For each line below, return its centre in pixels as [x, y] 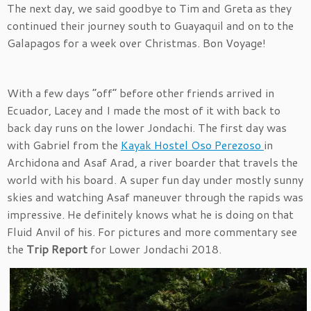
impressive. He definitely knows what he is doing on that [150, 215]
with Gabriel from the [64, 145]
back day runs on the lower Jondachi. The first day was [147, 128]
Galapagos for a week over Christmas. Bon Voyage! [136, 43]
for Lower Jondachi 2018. [154, 249]
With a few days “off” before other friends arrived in [141, 93]
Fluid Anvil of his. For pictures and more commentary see [152, 232]
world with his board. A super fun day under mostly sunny [155, 180]
